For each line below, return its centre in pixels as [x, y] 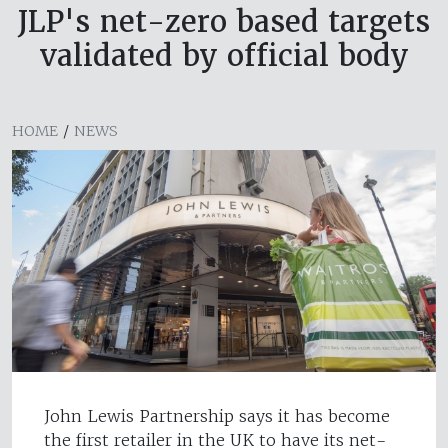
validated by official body [224, 56]
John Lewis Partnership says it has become [217, 416]
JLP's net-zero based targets [224, 22]
